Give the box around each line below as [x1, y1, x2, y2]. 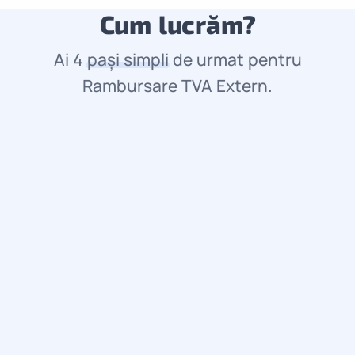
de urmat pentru [168, 48, 302, 71]
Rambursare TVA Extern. [82, 74, 273, 97]
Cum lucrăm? [99, 8, 256, 39]
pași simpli [86, 48, 169, 71]
